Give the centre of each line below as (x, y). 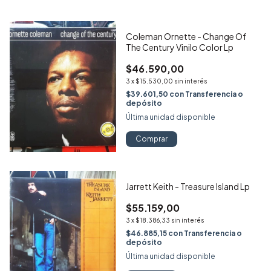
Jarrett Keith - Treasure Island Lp (188, 187)
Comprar (152, 139)
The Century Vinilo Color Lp (180, 47)
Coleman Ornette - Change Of (186, 37)
